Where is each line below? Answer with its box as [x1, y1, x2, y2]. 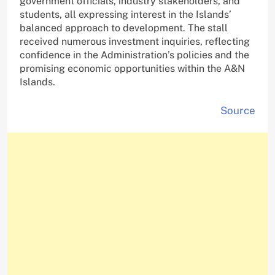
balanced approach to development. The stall [20, 22, 228, 34]
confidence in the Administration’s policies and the [20, 49, 249, 61]
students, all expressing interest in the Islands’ [20, 9, 231, 21]
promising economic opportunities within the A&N [20, 63, 245, 75]
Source [220, 104, 255, 117]
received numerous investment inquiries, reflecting [20, 36, 250, 48]
